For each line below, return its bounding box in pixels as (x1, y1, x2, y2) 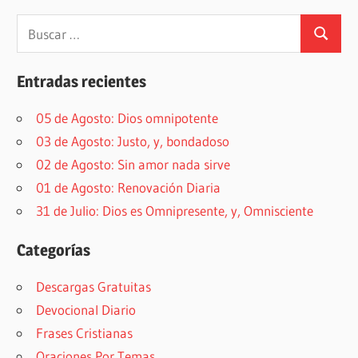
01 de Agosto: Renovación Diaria (36, 178, 221, 196)
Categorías (17, 240, 91, 260)
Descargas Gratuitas (36, 277, 152, 295)
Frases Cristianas (36, 324, 133, 341)
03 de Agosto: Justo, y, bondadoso (36, 132, 230, 149)
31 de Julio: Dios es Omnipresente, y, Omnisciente (36, 201, 314, 219)
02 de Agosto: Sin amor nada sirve (36, 155, 231, 173)
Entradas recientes (17, 71, 147, 91)
